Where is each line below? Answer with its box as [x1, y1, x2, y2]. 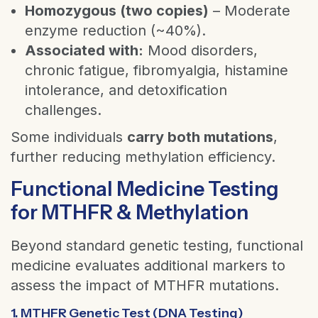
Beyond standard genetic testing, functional [11, 236, 303, 254]
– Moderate [209, 1, 290, 19]
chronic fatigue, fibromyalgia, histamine [25, 61, 288, 79]
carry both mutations [127, 128, 273, 146]
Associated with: [25, 41, 143, 59]
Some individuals [11, 128, 127, 146]
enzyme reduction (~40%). [25, 21, 206, 39]
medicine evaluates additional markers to [11, 256, 285, 274]
